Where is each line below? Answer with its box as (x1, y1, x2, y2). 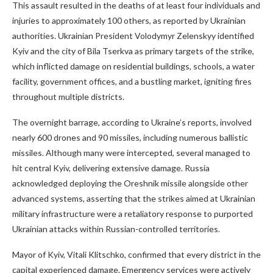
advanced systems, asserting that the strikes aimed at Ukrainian (12, 193, 255, 204)
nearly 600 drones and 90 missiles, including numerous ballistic (12, 132, 248, 143)
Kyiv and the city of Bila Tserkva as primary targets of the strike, (12, 46, 254, 56)
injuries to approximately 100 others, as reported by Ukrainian (12, 15, 246, 26)
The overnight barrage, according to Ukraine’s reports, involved (12, 117, 252, 127)
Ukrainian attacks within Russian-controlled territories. (12, 224, 220, 234)
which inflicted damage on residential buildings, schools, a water (12, 61, 255, 71)
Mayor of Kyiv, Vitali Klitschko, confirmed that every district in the (12, 249, 261, 260)
